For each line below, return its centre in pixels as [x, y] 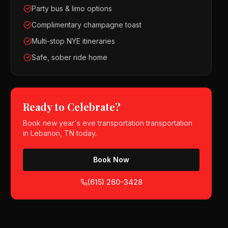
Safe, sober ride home [70, 57]
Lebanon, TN [53, 133]
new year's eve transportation [94, 123]
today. [86, 133]
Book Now [111, 160]
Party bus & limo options [72, 8]
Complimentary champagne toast [87, 25]
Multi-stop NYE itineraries [74, 41]
